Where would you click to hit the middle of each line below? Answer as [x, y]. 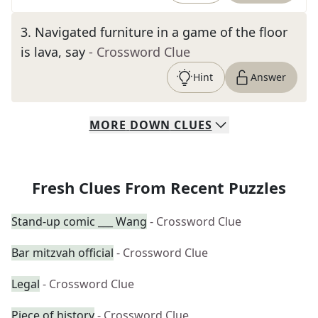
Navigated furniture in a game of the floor [161, 32]
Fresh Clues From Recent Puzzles [159, 187]
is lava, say [53, 52]
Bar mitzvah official [62, 253]
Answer [268, 77]
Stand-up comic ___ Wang [79, 221]
